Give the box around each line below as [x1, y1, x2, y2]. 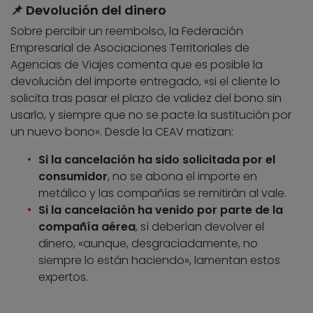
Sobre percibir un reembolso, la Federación [10, 22, 243, 39]
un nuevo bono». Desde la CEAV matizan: [10, 123, 233, 140]
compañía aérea [38, 218, 136, 235]
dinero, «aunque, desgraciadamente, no [38, 235, 258, 252]
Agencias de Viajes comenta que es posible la [10, 56, 263, 73]
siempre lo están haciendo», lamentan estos [38, 252, 280, 268]
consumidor [38, 168, 108, 184]
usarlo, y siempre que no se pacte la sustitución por [10, 106, 291, 123]
